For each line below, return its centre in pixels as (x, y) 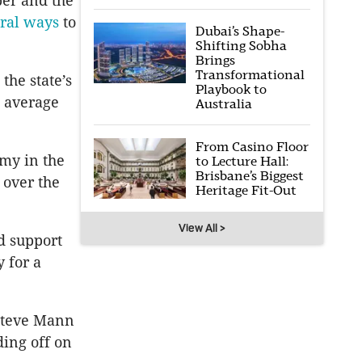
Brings (215, 60)
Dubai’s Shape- (240, 31)
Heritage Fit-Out (246, 190)
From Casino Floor (252, 147)
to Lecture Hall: (242, 161)
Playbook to (231, 89)
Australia (223, 104)
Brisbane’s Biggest (249, 176)
